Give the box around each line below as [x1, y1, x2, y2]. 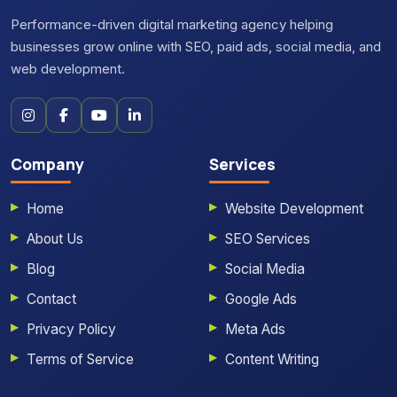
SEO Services [225, 230, 310, 248]
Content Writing [225, 351, 319, 369]
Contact [27, 291, 76, 308]
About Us [27, 230, 83, 248]
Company [11, 154, 84, 175]
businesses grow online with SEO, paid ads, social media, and [11, 38, 381, 56]
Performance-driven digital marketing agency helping [11, 16, 333, 34]
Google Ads [225, 291, 297, 308]
